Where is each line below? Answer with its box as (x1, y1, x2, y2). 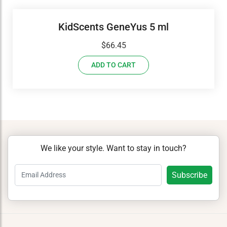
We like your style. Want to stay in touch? (41, 143, 186, 153)
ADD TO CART (91, 60, 136, 69)
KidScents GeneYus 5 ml (58, 20, 169, 33)
